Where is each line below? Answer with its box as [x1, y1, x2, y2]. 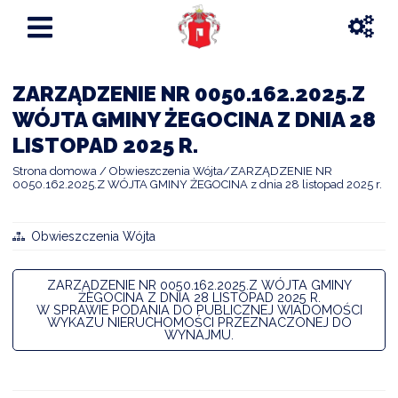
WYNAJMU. [164, 326, 234, 342]
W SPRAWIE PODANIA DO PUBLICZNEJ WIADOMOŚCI [36, 301, 362, 317]
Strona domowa [12, 163, 97, 178]
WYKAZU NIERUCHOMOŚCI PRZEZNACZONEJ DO [46, 314, 352, 330]
